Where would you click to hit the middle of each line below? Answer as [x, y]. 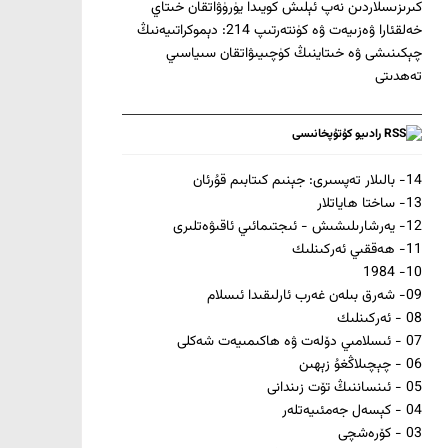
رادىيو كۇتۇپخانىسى [336, 134]
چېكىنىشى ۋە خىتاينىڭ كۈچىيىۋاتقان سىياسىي [294, 54]
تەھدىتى [398, 77]
